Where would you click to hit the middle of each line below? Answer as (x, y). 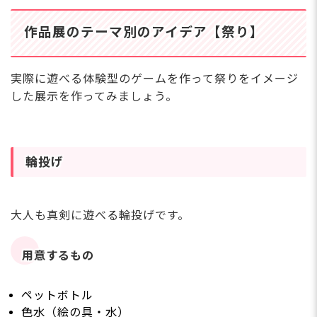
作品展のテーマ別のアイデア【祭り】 (144, 33)
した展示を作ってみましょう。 (94, 97)
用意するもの (58, 255)
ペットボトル (57, 295)
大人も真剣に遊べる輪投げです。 (100, 216)
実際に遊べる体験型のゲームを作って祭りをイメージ (155, 79)
